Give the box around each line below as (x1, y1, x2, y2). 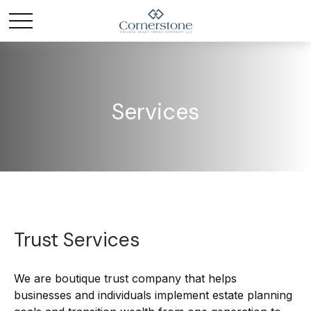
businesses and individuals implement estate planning (14, 288, 292, 302)
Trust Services (14, 227, 140, 253)
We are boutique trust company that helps (14, 271, 237, 285)
